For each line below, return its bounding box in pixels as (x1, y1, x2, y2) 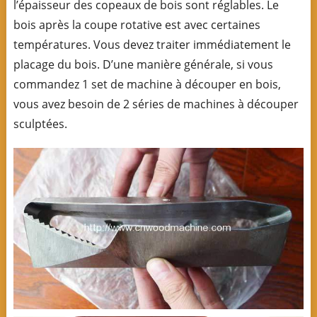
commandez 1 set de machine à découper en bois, (13, 76, 281, 92)
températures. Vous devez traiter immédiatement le (13, 36, 291, 52)
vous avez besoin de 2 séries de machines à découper (13, 96, 299, 112)
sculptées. (13, 115, 67, 132)
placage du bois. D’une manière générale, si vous (13, 56, 273, 72)
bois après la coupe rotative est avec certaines (13, 16, 260, 33)
